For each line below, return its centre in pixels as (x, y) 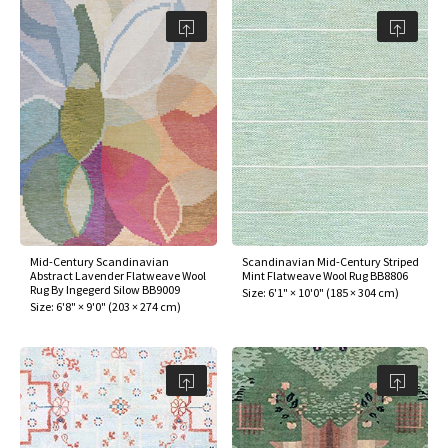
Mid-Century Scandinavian (99, 262)
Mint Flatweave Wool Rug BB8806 (324, 276)
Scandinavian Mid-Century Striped (330, 262)
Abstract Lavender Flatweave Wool (118, 276)
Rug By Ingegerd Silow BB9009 (105, 290)
